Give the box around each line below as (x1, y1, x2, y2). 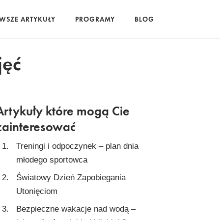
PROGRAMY (75, 16, 115, 23)
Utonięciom (16, 187, 57, 196)
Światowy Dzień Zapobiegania (16, 173, 126, 182)
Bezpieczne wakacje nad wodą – (16, 204, 136, 214)
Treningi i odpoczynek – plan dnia (16, 141, 138, 151)
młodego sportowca (16, 155, 87, 165)
